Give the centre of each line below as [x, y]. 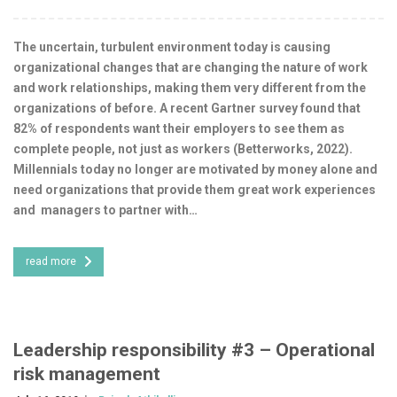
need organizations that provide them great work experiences [195, 189]
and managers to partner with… [105, 210]
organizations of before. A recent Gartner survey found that [187, 108]
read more [51, 261]
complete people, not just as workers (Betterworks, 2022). [183, 148]
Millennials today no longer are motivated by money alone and [195, 169]
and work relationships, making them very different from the [190, 87]
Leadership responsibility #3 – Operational [194, 350]
